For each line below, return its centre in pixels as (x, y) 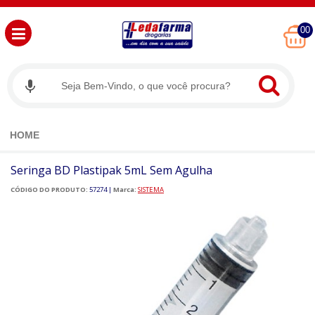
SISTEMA (151, 190)
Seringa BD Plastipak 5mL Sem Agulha (111, 171)
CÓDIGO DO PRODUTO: (49, 190)
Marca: (125, 190)
